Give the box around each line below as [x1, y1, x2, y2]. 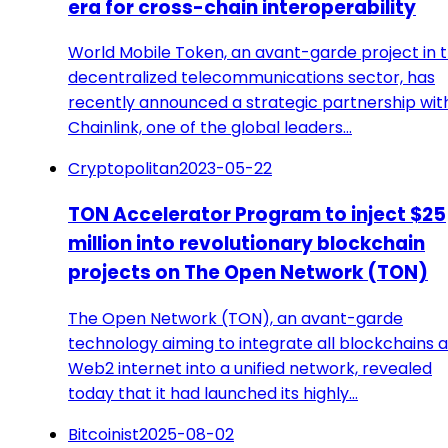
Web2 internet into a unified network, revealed [68, 356, 432, 380]
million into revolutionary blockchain [68, 230, 425, 258]
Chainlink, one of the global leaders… [68, 116, 352, 140]
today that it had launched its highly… [68, 381, 358, 405]
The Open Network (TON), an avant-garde [68, 306, 403, 330]
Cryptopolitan [68, 157, 179, 181]
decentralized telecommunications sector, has [68, 66, 435, 90]
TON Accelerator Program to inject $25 [68, 201, 446, 229]
